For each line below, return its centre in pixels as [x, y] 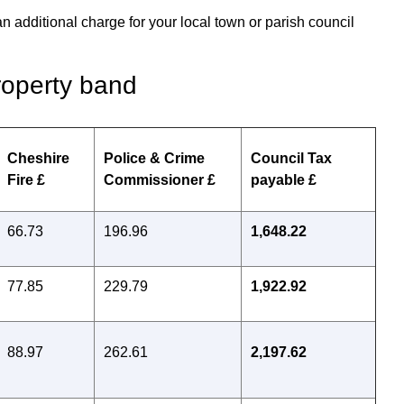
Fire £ [26, 180]
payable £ [284, 180]
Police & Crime [154, 158]
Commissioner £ [160, 180]
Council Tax [291, 158]
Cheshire [38, 158]
